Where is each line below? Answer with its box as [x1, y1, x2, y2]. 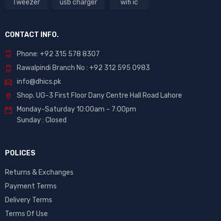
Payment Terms [5, 182, 57, 190]
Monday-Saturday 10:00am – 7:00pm [17, 105, 136, 113]
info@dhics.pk [17, 77, 61, 86]
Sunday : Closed [17, 115, 67, 124]
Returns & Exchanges [5, 168, 74, 177]
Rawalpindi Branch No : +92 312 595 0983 [17, 63, 150, 72]
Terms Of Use [5, 209, 48, 218]
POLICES [5, 148, 36, 157]
